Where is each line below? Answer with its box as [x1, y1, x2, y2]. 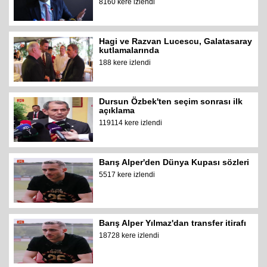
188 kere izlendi [99, 58, 151, 67]
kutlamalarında [99, 45, 160, 55]
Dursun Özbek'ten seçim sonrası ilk [99, 97, 243, 107]
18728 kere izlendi [99, 231, 160, 240]
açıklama [99, 105, 135, 116]
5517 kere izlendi [99, 170, 156, 179]
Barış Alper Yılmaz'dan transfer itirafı [99, 218, 247, 228]
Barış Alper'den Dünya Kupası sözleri [99, 157, 250, 167]
